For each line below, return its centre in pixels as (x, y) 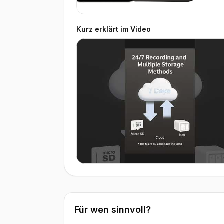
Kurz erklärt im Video (114, 29)
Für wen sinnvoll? (113, 210)
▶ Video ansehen (118, 174)
